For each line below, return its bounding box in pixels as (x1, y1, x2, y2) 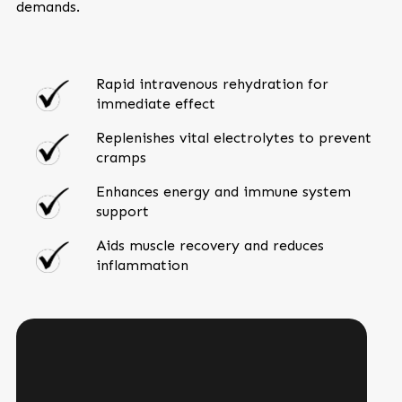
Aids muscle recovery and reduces (95, 237, 324, 254)
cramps (95, 149, 146, 166)
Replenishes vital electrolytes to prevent (95, 129, 371, 146)
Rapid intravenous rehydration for (95, 75, 328, 92)
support (95, 203, 149, 220)
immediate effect (95, 95, 215, 112)
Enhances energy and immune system (95, 183, 351, 200)
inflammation (95, 257, 188, 274)
